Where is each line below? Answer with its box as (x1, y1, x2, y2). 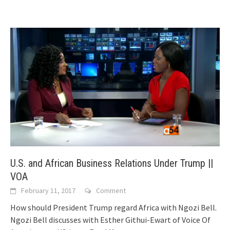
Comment (96, 186, 126, 196)
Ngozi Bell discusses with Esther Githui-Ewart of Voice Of (10, 215, 210, 225)
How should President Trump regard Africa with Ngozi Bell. (10, 202, 217, 213)
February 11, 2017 (21, 186, 75, 196)
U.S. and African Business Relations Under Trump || (10, 157, 213, 170)
